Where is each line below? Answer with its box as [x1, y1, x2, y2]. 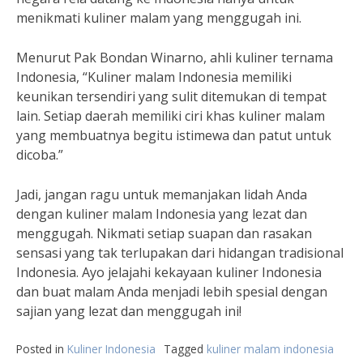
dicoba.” [16, 146, 63, 164]
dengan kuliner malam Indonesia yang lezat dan [16, 205, 307, 223]
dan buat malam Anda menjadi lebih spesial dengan [16, 283, 327, 301]
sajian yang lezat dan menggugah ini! [16, 302, 241, 320]
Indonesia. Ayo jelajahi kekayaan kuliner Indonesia [16, 263, 322, 281]
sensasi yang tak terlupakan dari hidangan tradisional [16, 244, 344, 262]
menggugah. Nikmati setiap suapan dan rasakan [16, 224, 312, 242]
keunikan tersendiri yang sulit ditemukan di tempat [16, 88, 327, 105]
